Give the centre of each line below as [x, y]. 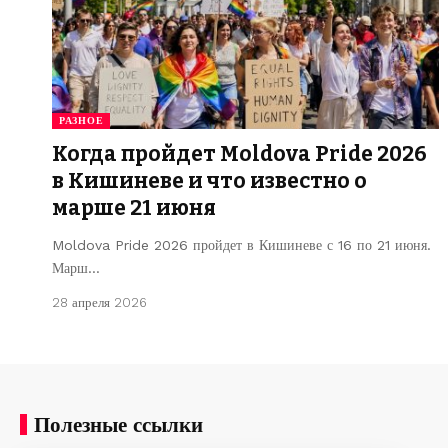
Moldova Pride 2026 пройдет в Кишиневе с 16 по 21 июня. [241, 244]
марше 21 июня [134, 207]
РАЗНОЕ [81, 120]
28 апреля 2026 [99, 302]
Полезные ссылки [118, 424]
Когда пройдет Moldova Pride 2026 [239, 153]
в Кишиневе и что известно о [209, 180]
